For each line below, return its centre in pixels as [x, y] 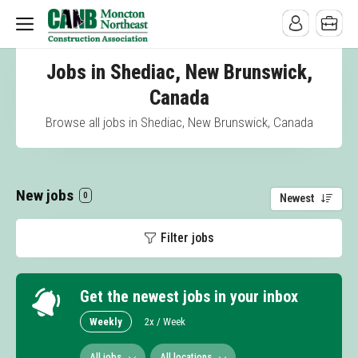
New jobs [46, 195]
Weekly [106, 322]
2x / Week [165, 322]
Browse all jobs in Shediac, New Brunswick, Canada [179, 122]
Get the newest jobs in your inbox [189, 296]
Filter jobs [187, 238]
